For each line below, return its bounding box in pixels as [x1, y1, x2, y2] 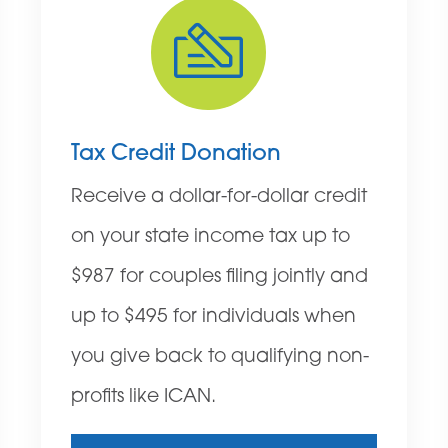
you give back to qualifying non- [71, 348, 370, 368]
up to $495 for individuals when [71, 308, 357, 328]
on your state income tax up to [71, 228, 351, 248]
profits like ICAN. [71, 388, 217, 408]
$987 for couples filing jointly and [71, 268, 369, 288]
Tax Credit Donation [71, 143, 282, 167]
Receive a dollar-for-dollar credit [71, 188, 368, 208]
